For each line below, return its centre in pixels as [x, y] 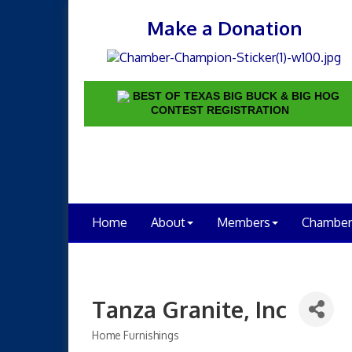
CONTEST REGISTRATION [220, 110]
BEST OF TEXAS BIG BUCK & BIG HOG [236, 95]
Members [244, 222]
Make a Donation [224, 28]
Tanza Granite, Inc [189, 309]
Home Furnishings [136, 335]
